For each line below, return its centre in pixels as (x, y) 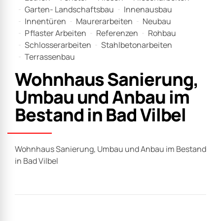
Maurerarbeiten (104, 21)
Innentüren (45, 21)
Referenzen (117, 33)
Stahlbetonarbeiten (137, 45)
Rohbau (162, 33)
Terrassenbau (50, 57)
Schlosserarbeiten (58, 45)
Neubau (157, 21)
